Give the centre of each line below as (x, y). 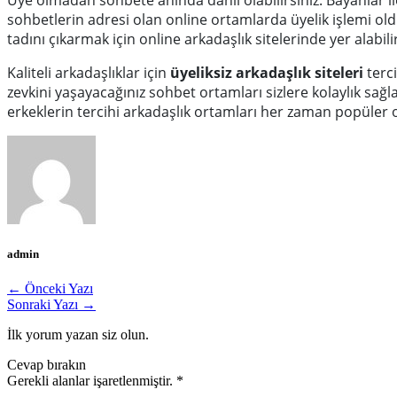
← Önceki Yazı (50, 289)
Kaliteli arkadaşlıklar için (89, 72)
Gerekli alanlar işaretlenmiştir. (92, 381)
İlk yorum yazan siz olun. (78, 335)
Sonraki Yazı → (51, 305)
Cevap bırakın (47, 365)
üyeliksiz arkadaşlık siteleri (267, 72)
